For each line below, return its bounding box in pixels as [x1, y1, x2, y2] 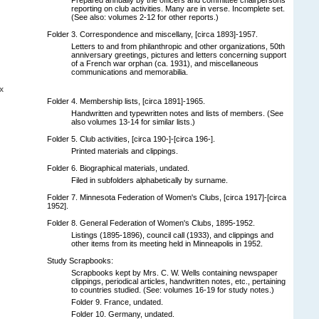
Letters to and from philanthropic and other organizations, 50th [71, 41, 285, 51]
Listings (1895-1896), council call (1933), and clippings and [71, 230, 273, 239]
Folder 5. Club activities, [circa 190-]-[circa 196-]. [47, 134, 215, 143]
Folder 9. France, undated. [71, 297, 163, 306]
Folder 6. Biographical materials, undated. [47, 163, 189, 172]
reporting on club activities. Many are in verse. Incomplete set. [71, 4, 285, 13]
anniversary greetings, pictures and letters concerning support [71, 50, 286, 59]
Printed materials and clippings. [71, 146, 178, 155]
